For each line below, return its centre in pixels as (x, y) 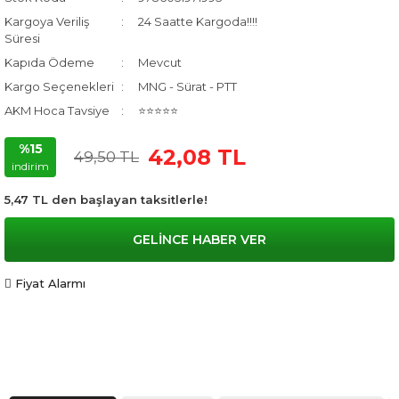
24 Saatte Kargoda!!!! (198, 21)
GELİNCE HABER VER (199, 239)
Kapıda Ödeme (49, 62)
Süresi (22, 38)
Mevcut (160, 62)
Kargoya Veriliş (47, 21)
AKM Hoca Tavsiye (57, 110)
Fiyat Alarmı (50, 283)
